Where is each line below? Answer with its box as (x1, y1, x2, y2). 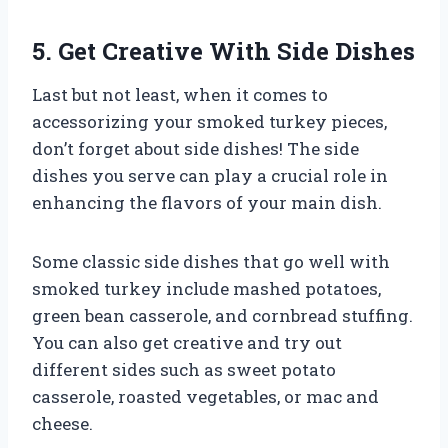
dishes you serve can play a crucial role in (32, 163, 388, 187)
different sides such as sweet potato (32, 357, 336, 381)
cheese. (32, 411, 93, 435)
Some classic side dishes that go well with (32, 249, 390, 273)
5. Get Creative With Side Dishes (32, 34, 415, 67)
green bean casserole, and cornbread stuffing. (32, 303, 413, 327)
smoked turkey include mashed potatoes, (32, 276, 381, 300)
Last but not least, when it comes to (32, 82, 328, 106)
